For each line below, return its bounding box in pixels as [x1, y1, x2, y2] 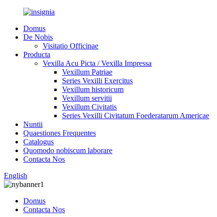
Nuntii [23, 120, 43, 128]
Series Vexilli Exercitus [62, 77, 133, 85]
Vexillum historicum [62, 85, 124, 93]
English [4, 171, 27, 180]
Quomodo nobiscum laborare [23, 146, 112, 155]
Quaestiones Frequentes [23, 129, 96, 137]
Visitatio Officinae [43, 42, 98, 50]
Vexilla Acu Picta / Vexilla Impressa [43, 59, 152, 67]
